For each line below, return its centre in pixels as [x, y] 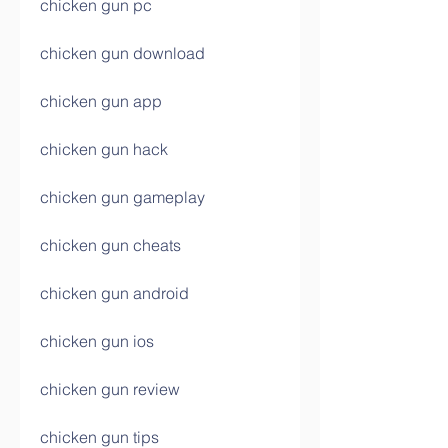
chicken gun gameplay [122, 197]
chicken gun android [114, 293]
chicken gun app [101, 101]
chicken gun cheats [110, 245]
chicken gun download [122, 53]
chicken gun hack [104, 149]
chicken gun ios [97, 341]
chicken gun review [110, 389]
